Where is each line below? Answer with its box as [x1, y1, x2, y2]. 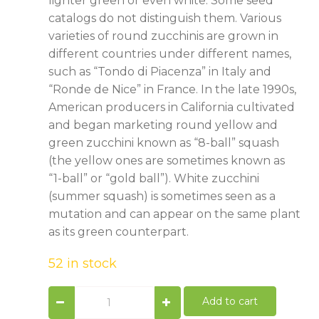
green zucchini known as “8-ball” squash [48, 136, 279, 150]
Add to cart [202, 295, 258, 308]
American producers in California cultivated [48, 100, 295, 115]
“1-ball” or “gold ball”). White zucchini [48, 172, 259, 186]
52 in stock [48, 256, 117, 272]
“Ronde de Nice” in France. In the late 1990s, [48, 83, 296, 97]
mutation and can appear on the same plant [48, 207, 300, 221]
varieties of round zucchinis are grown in [48, 29, 278, 43]
